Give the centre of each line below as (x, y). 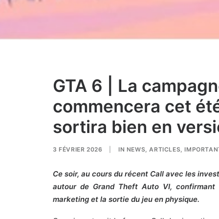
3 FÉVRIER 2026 (78, 149)
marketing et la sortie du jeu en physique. (127, 199)
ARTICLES (165, 149)
